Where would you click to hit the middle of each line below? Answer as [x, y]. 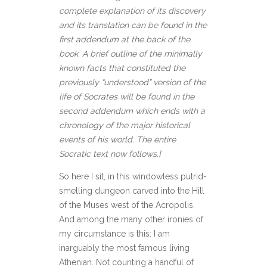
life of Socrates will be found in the [127, 97]
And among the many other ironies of [131, 220]
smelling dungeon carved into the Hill [132, 191]
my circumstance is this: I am [114, 234]
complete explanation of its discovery [132, 11]
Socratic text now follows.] [110, 154]
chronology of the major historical [125, 125]
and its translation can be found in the [133, 25]
